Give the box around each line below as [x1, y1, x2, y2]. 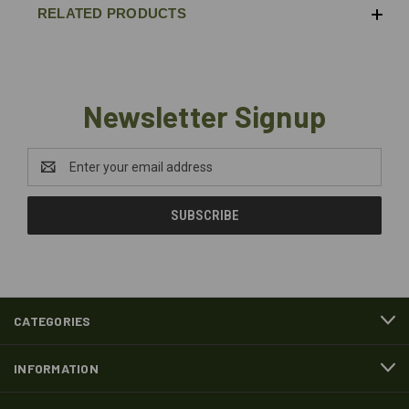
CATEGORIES [14, 312, 91, 329]
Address [27, 168, 76, 184]
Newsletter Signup [82, 98, 327, 133]
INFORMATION [14, 360, 99, 376]
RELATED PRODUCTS [37, 5, 186, 21]
